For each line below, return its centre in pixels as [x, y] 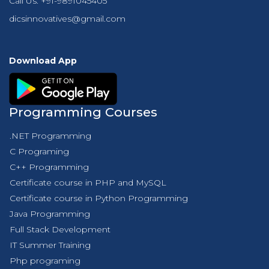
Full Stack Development [60, 229]
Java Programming [50, 213]
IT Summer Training [50, 245]
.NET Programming [50, 135]
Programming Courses [83, 112]
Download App [43, 61]
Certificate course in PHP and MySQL [88, 182]
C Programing [39, 151]
